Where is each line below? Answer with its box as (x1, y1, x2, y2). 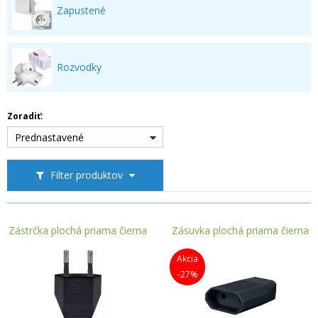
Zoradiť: (7, 110, 43, 122)
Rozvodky (57, 60, 102, 74)
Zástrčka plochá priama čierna (9, 224, 147, 237)
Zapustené (57, 4, 106, 17)
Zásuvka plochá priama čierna (172, 224, 309, 237)
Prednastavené (15, 131, 84, 144)
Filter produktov (47, 168, 126, 182)
